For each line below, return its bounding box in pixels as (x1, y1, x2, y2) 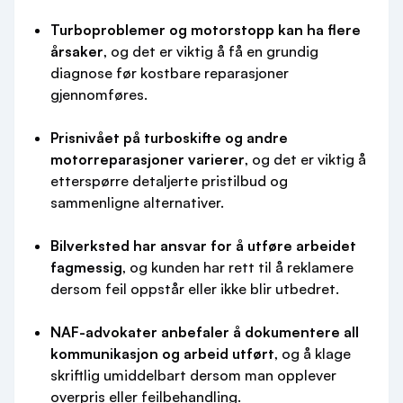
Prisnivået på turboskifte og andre (50, 129, 288, 147)
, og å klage (274, 345, 351, 363)
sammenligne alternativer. (50, 193, 224, 211)
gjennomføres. (50, 85, 148, 103)
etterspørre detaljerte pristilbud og (50, 172, 288, 190)
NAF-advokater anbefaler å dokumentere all (50, 323, 359, 341)
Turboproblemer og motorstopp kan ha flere (50, 21, 361, 39)
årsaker (50, 42, 103, 60)
